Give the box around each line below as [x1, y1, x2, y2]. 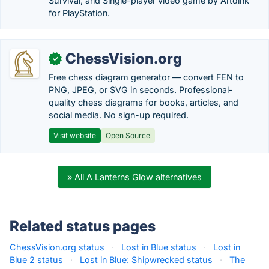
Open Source [106, 131, 150, 140]
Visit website [53, 131, 96, 140]
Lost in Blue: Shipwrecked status [80, 255, 213, 265]
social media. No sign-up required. [49, 110, 189, 120]
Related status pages [10, 217, 156, 235]
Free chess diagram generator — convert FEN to [49, 72, 244, 82]
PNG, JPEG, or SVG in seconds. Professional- [49, 85, 233, 95]
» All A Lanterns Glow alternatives [67, 172, 202, 182]
